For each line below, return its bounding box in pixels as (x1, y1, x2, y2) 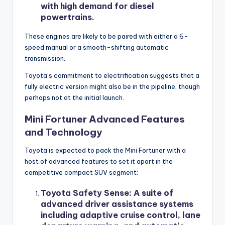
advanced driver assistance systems (41, 199, 193, 209)
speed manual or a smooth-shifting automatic (25, 43, 169, 51)
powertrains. (41, 12, 94, 22)
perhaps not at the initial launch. (25, 93, 124, 101)
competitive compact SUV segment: (25, 168, 138, 176)
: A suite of (129, 188, 173, 198)
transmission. (25, 54, 65, 62)
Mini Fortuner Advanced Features (25, 113, 185, 125)
